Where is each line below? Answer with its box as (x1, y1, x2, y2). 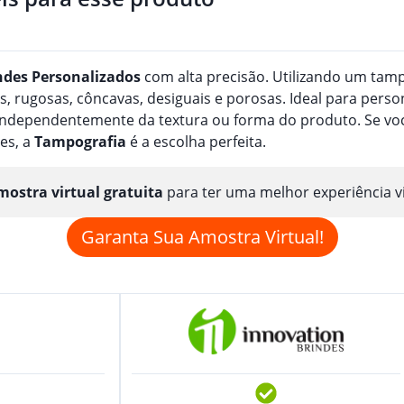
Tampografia (34, 131, 126, 151)
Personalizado (32, 66, 133, 87)
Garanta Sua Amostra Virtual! (80, 224, 324, 249)
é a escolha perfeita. (126, 131, 266, 151)
